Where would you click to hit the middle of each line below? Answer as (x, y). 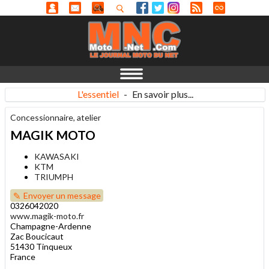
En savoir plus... (162, 94)
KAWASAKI (57, 156)
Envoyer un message (62, 195)
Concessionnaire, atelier (56, 117)
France (23, 257)
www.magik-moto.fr (47, 216)
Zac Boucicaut (37, 236)
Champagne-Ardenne (51, 226)
